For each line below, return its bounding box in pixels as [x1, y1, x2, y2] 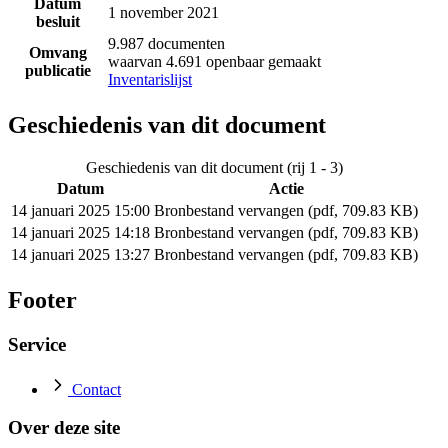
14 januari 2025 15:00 [11, 202, 150, 220]
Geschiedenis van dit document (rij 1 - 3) [86, 159, 343, 177]
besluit [35, 13, 80, 31]
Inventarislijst [108, 71, 192, 89]
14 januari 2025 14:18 [11, 224, 150, 242]
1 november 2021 [108, 4, 219, 22]
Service [8, 333, 66, 355]
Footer [8, 287, 77, 314]
